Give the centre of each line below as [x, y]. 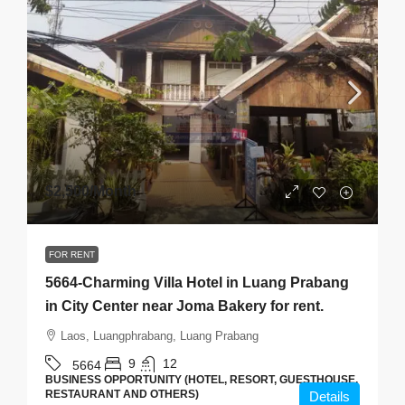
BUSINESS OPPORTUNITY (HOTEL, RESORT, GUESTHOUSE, [202, 380]
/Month [113, 191]
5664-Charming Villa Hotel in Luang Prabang [197, 283]
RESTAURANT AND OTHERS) [122, 394]
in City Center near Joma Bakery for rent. [184, 306]
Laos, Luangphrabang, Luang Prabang [160, 336]
